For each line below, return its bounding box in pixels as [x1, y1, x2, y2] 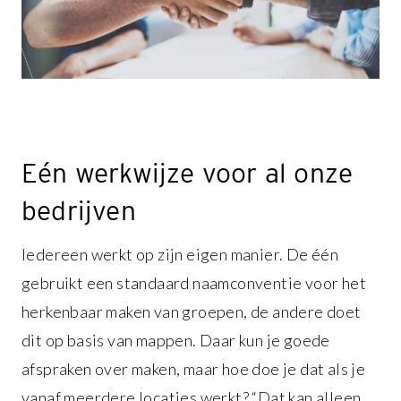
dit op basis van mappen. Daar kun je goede [21, 330, 330, 351]
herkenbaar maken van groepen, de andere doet [21, 302, 362, 322]
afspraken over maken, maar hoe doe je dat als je [21, 359, 366, 380]
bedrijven [21, 194, 136, 227]
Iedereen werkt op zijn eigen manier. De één [21, 244, 339, 265]
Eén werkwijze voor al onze [21, 157, 354, 190]
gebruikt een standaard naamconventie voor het [21, 273, 366, 294]
